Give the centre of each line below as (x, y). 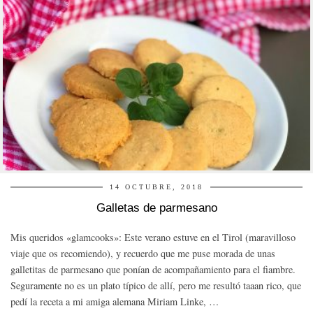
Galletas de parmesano (156, 208)
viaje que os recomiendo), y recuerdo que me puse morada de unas (143, 254)
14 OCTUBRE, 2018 (156, 187)
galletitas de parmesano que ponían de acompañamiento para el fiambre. (153, 270)
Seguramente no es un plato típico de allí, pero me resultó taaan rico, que (156, 286)
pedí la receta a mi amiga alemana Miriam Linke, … (115, 302)
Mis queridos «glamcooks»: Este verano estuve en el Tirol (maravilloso (153, 238)
